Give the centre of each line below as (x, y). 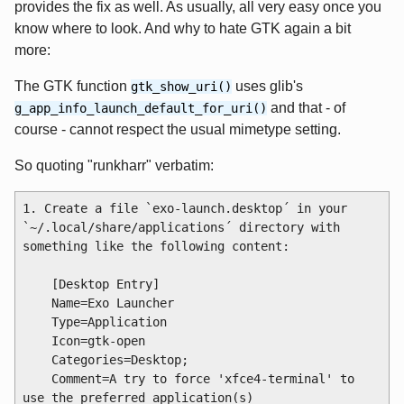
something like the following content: (156, 246)
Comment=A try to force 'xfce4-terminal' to (37, 378)
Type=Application (37, 321)
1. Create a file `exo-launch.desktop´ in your (184, 208)
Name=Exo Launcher (37, 303)
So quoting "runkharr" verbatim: (114, 165)
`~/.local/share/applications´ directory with (181, 227)
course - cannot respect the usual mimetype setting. (178, 129)
